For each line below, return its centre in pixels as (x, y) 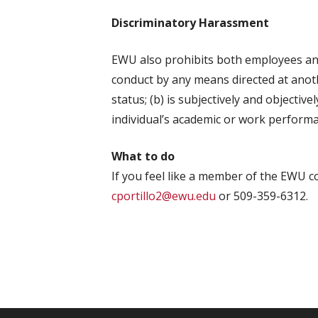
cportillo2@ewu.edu (164, 196)
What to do (143, 156)
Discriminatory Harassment (190, 23)
